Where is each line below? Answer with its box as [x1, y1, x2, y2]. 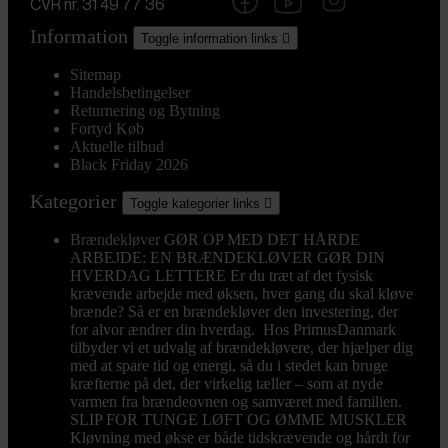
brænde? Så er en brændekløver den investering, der [70, 303, 398, 321]
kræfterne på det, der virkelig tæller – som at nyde [70, 375, 383, 393]
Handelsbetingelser [70, 84, 190, 102]
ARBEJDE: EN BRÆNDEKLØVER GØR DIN [70, 249, 385, 267]
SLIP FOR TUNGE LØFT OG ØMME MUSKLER [70, 411, 407, 429]
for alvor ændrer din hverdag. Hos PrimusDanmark [70, 321, 396, 339]
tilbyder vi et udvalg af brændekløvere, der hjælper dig [70, 339, 413, 357]
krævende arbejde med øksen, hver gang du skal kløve [70, 285, 413, 303]
